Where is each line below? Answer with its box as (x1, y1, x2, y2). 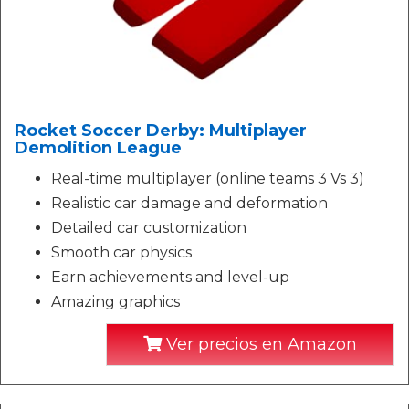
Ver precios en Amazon (162, 334, 357, 354)
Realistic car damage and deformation (51, 194, 328, 212)
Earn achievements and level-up (51, 268, 289, 286)
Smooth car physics (51, 244, 192, 261)
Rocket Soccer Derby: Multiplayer (15, 121, 307, 141)
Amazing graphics (51, 293, 180, 310)
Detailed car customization (51, 219, 246, 236)
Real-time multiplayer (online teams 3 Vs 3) (51, 170, 364, 187)
